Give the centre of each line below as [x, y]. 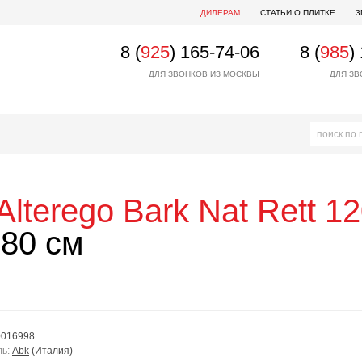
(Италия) [52, 351]
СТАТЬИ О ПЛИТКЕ [298, 13]
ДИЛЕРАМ [220, 13]
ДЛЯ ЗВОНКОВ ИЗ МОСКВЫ [204, 74]
